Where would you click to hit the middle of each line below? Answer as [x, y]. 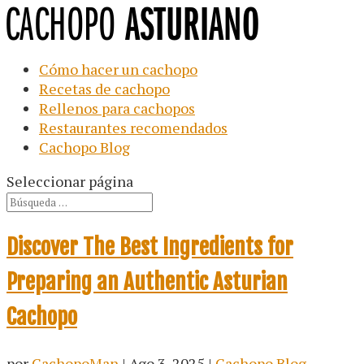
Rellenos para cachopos [117, 108]
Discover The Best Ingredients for [150, 247]
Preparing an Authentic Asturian [147, 282]
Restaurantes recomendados [133, 128]
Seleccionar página [70, 181]
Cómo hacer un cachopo [118, 69]
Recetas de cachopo [104, 89]
